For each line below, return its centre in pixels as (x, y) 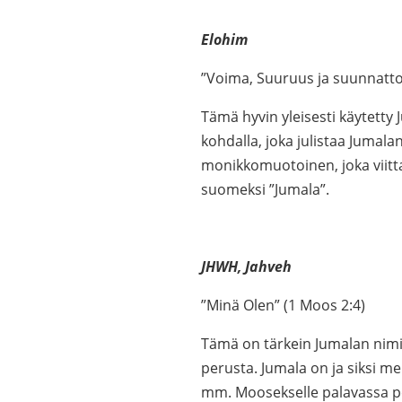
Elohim (224, 39)
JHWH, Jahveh (246, 267)
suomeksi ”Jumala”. (265, 189)
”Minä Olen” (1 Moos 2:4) (283, 305)
